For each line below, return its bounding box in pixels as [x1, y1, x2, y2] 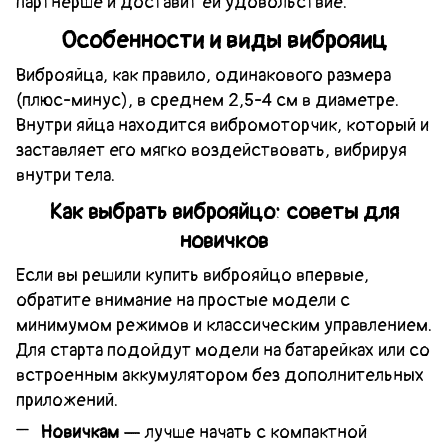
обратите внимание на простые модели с [16, 289, 350, 313]
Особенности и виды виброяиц [61, 25, 387, 55]
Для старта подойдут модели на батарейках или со [16, 339, 430, 363]
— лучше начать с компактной [119, 421, 367, 445]
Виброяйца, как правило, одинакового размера [16, 64, 391, 88]
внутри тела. [16, 164, 119, 188]
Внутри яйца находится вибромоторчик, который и [16, 114, 429, 138]
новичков [180, 227, 268, 256]
